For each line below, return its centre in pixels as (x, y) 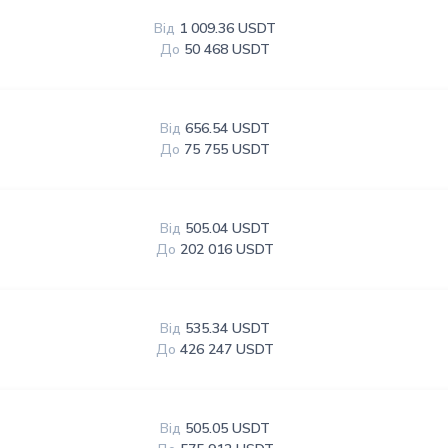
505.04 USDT (228, 228)
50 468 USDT (227, 49)
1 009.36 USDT (228, 28)
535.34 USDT (228, 328)
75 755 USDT (227, 149)
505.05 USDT (228, 428)
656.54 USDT (228, 128)
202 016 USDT (227, 249)
